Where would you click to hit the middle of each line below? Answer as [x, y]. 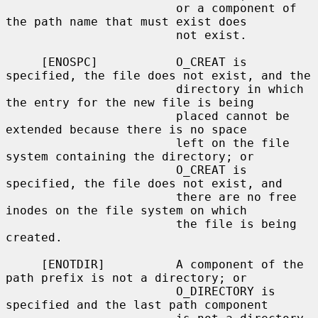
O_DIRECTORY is [91, 291]
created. [34, 237]
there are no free [91, 197]
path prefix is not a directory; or [126, 278]
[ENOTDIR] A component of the [23, 264]
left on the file [91, 143]
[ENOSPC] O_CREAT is [23, 62]
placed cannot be [91, 116]
